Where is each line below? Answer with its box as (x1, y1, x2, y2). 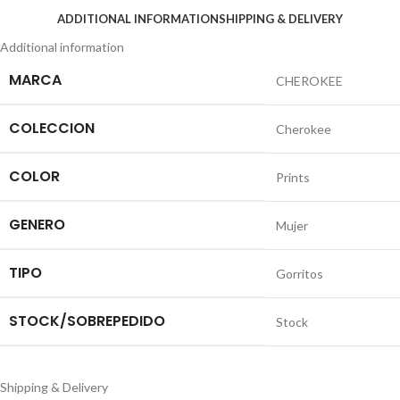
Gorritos (276, 266, 323, 282)
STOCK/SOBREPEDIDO (9, 311, 165, 332)
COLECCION (9, 118, 95, 139)
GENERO (9, 214, 65, 236)
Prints (276, 170, 310, 186)
